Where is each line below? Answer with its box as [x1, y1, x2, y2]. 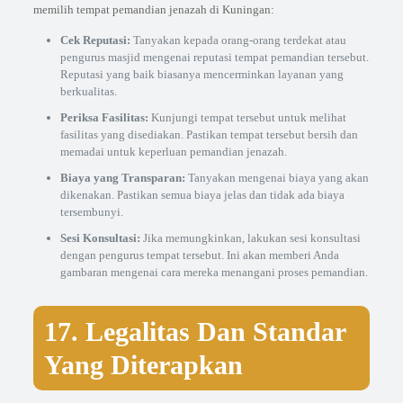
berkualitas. [59, 85, 117, 98]
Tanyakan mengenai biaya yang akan [184, 171, 369, 184]
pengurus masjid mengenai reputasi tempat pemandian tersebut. [59, 50, 369, 64]
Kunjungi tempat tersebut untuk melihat [148, 111, 346, 124]
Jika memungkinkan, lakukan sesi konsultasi [139, 231, 361, 245]
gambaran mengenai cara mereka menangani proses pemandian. [59, 265, 368, 279]
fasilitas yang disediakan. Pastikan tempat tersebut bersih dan [59, 128, 358, 141]
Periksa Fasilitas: [59, 111, 148, 124]
